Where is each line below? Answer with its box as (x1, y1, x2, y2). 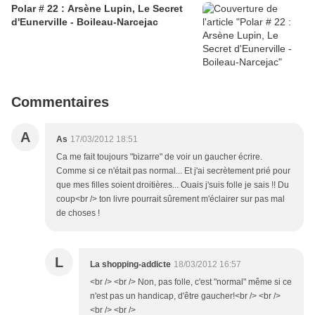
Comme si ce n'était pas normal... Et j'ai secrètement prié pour (56, 165, 290, 176)
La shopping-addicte (90, 259, 171, 269)
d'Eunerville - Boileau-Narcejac (11, 15, 158, 27)
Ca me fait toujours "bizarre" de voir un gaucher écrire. (56, 151, 262, 162)
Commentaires (11, 94, 109, 110)
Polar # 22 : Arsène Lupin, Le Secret (11, 2, 183, 14)
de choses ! (56, 207, 100, 218)
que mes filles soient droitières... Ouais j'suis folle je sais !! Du (56, 179, 289, 190)
